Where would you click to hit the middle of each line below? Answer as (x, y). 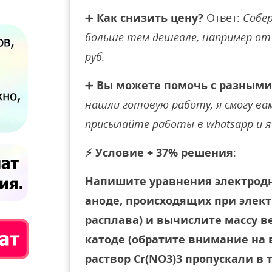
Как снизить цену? (150, 18)
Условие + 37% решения (164, 152)
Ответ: (223, 18)
